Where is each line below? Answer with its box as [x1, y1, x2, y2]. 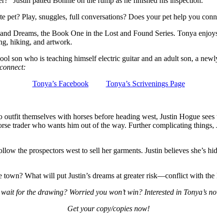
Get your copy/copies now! [67, 204, 150, 213]
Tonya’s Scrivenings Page [106, 79, 185, 88]
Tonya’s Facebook [32, 79, 89, 88]
